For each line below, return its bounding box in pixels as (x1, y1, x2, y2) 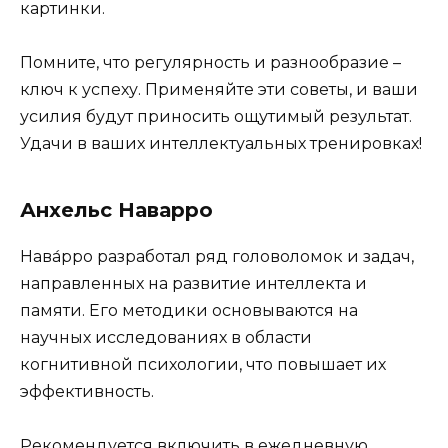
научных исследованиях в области (20, 328, 312, 348)
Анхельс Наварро (20, 198, 213, 223)
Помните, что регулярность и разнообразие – (20, 53, 401, 73)
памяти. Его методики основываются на (20, 301, 358, 321)
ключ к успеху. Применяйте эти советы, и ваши (20, 80, 418, 100)
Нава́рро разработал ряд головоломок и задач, (20, 247, 414, 267)
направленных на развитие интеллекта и (20, 274, 367, 294)
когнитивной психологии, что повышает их (20, 355, 386, 375)
